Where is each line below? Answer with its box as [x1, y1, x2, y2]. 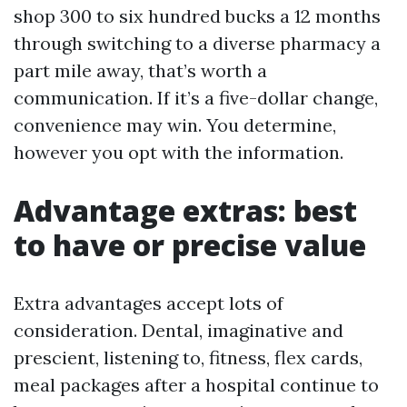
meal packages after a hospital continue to [14, 373, 379, 396]
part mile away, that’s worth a [14, 59, 267, 82]
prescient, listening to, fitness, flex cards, [14, 346, 362, 369]
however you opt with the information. [14, 141, 343, 164]
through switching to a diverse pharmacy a [14, 32, 381, 55]
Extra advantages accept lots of [14, 292, 283, 314]
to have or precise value [14, 225, 366, 264]
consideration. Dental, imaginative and [14, 319, 343, 342]
